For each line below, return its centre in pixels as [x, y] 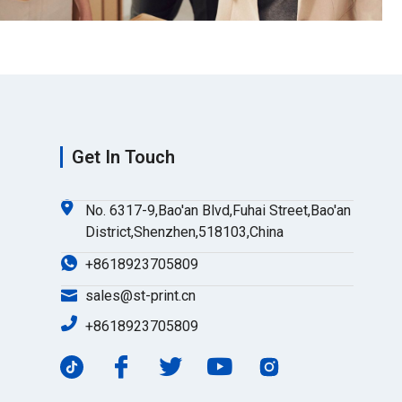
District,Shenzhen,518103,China [185, 232]
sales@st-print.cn [141, 296]
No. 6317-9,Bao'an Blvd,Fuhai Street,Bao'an [218, 211]
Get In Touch [123, 157]
